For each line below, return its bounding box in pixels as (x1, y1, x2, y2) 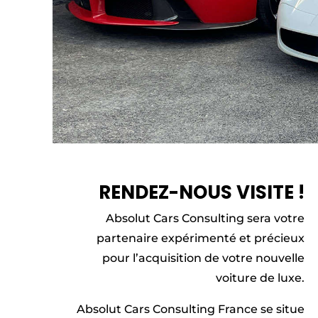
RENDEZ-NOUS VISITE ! (98, 180, 305, 206)
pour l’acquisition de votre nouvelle (102, 251, 305, 265)
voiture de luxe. (215, 271, 305, 285)
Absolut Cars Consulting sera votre (105, 212, 305, 226)
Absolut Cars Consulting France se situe (76, 302, 305, 317)
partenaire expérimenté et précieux (96, 231, 305, 246)
